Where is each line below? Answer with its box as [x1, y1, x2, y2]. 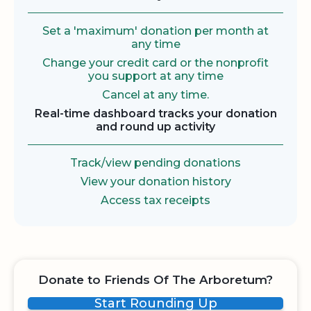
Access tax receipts [101, 194, 210, 208]
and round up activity [96, 120, 215, 134]
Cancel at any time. [102, 88, 209, 102]
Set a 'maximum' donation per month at [42, 24, 269, 38]
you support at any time [87, 69, 224, 83]
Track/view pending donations [70, 156, 241, 170]
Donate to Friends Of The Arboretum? [38, 273, 273, 287]
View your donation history [80, 175, 231, 189]
